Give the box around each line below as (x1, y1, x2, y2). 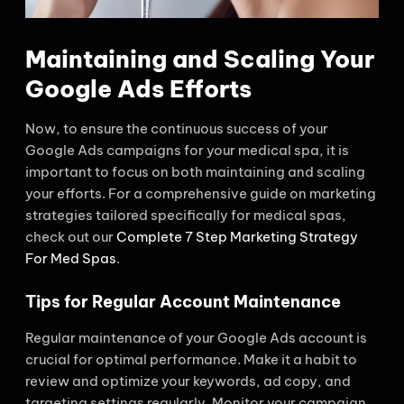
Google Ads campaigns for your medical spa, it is (25, 142, 349, 160)
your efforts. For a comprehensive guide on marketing (25, 185, 376, 203)
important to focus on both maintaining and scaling (25, 163, 365, 181)
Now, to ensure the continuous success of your (25, 120, 328, 138)
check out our (25, 228, 116, 246)
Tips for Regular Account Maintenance (25, 290, 341, 312)
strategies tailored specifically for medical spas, (25, 207, 346, 225)
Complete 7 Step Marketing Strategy (116, 228, 358, 246)
